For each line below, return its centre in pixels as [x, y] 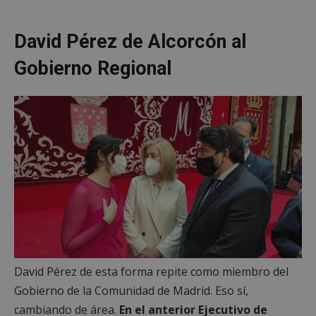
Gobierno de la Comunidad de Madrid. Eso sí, [131, 290]
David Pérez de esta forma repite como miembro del [151, 271]
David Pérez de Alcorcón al [130, 42]
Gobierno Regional [93, 69]
